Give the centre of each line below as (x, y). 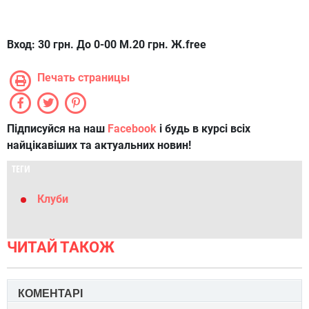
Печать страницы (83, 78)
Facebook (132, 129)
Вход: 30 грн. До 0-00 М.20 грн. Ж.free (107, 44)
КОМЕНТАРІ (50, 293)
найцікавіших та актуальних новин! (99, 145)
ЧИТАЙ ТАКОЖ (61, 247)
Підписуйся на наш (57, 129)
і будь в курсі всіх (203, 129)
